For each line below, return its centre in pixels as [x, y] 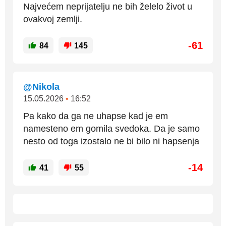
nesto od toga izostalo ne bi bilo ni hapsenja [111, 141]
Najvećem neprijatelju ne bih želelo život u [108, 7]
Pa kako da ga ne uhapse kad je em [96, 116]
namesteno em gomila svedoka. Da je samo [111, 129]
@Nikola [41, 87]
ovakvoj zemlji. [53, 19]
